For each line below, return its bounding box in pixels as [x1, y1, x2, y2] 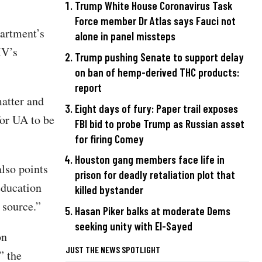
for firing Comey [75, 132, 144, 146]
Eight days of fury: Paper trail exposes [75, 101, 238, 115]
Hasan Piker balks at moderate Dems [75, 204, 230, 218]
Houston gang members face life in [75, 153, 225, 167]
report [75, 81, 102, 95]
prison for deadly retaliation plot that [75, 168, 235, 182]
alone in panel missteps [75, 29, 175, 43]
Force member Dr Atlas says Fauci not [75, 14, 236, 28]
